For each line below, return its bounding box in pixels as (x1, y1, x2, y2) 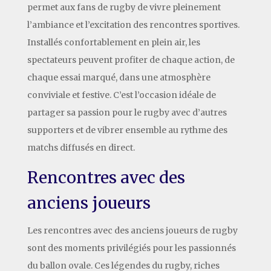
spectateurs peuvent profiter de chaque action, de (27, 54, 235, 65)
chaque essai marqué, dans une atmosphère (27, 71, 211, 83)
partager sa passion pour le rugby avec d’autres (27, 106, 227, 118)
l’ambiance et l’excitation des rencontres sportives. (27, 19, 240, 30)
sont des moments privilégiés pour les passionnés (27, 242, 236, 253)
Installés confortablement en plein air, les (27, 36, 200, 48)
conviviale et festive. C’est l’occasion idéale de (27, 89, 216, 100)
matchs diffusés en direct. (27, 142, 135, 153)
